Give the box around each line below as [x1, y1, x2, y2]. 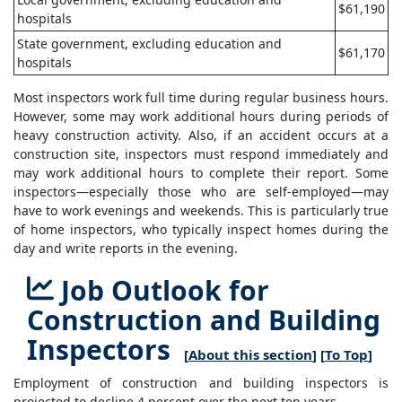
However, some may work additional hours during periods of [13, 108, 389, 126]
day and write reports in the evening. [13, 240, 238, 258]
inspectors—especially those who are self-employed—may [13, 183, 389, 201]
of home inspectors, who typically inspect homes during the [13, 221, 389, 239]
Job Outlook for [54, 272, 269, 310]
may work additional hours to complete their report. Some [13, 164, 389, 182]
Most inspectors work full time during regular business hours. [13, 89, 389, 107]
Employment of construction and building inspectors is [13, 374, 389, 392]
